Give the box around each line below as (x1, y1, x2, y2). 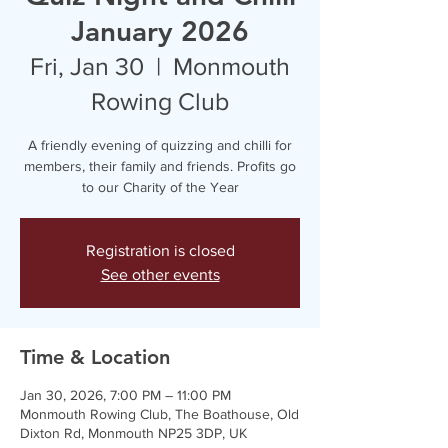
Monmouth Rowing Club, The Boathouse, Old (20, 406, 299, 422)
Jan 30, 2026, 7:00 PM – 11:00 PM (20, 387, 231, 403)
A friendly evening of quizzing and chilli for (28, 137, 292, 153)
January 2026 (71, 14, 249, 48)
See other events (100, 266, 220, 283)
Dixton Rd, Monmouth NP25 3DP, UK (20, 425, 247, 441)
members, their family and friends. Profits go (24, 158, 296, 174)
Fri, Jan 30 (30, 52, 144, 80)
